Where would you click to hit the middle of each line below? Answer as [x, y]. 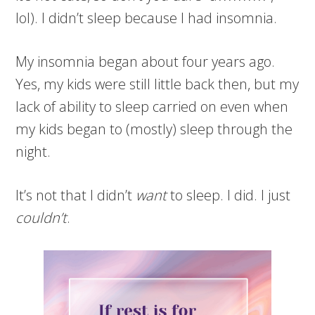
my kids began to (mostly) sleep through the [154, 129]
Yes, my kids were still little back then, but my [157, 84]
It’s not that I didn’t [76, 195]
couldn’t [41, 217]
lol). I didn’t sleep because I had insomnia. [147, 18]
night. [33, 151]
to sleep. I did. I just [229, 195]
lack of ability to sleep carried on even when [152, 106]
